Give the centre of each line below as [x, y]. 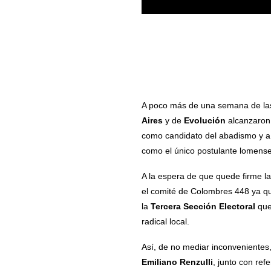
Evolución [204, 120]
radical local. [165, 221]
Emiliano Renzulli [177, 262]
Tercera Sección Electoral [201, 206]
